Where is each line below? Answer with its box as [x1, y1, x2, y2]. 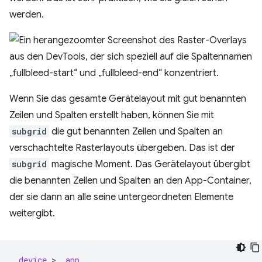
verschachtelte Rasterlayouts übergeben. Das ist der [9, 142, 235, 154]
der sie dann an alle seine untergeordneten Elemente [9, 191, 233, 203]
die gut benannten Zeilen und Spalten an [49, 126, 223, 137]
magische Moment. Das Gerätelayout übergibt [49, 158, 250, 170]
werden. [9, 9, 44, 20]
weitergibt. [9, 208, 55, 219]
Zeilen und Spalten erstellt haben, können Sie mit [9, 109, 214, 121]
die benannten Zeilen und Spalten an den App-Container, [9, 175, 251, 187]
